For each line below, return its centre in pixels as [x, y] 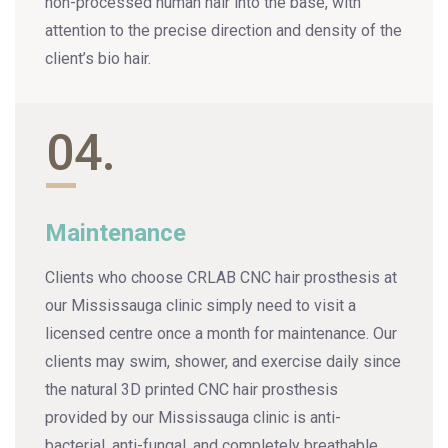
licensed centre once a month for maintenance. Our [221, 334]
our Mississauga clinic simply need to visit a [200, 306]
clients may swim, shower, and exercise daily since [223, 362]
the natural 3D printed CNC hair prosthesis [191, 390]
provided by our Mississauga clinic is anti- [193, 418]
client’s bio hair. [98, 59]
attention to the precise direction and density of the [223, 31]
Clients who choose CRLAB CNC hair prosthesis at [221, 278]
